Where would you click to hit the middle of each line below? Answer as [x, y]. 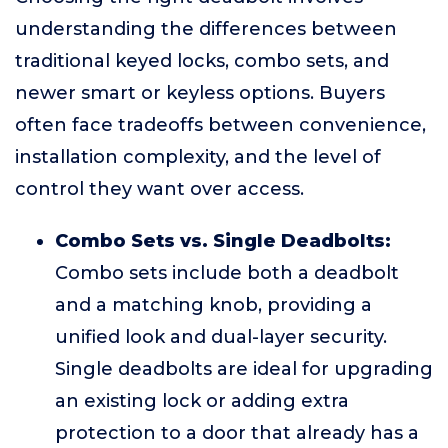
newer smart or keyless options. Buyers [200, 93]
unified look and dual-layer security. [221, 337]
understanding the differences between [206, 29]
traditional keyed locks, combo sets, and [202, 61]
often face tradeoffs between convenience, [220, 125]
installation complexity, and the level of [198, 157]
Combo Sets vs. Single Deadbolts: [223, 241]
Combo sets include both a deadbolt [227, 273]
